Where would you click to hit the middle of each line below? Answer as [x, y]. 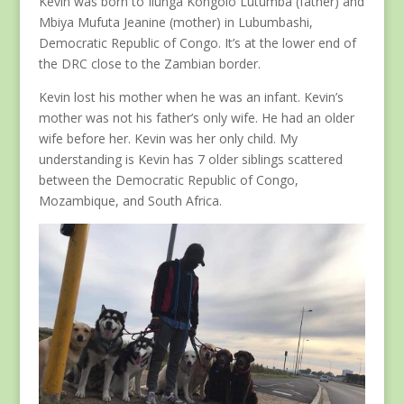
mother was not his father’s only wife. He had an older [196, 117]
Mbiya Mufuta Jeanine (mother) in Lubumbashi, [175, 22]
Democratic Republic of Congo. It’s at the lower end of [197, 42]
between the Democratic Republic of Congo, [168, 179]
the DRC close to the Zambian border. [149, 63]
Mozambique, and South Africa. [130, 200]
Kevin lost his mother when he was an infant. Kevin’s [191, 96]
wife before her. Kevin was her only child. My [168, 138]
